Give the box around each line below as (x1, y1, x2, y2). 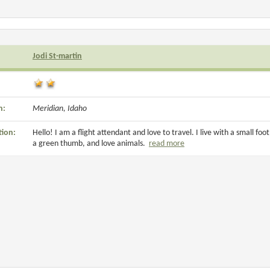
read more (149, 139, 184, 148)
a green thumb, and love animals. (33, 139, 149, 148)
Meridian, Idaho (33, 104, 87, 113)
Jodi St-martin (33, 52, 82, 61)
